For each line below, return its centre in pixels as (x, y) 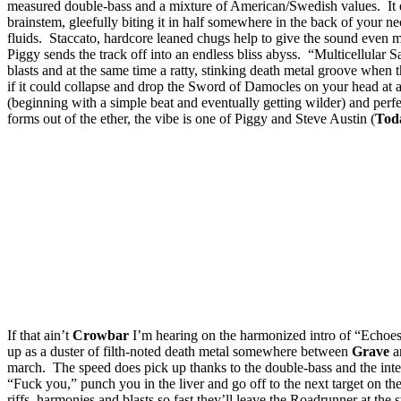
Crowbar (101, 335)
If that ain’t (40, 335)
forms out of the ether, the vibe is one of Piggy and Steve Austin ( (191, 118)
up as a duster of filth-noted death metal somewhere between (179, 351)
